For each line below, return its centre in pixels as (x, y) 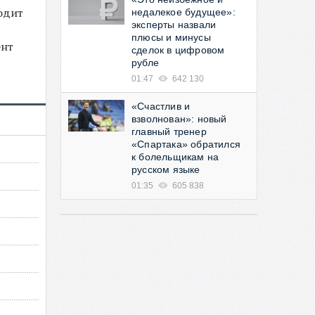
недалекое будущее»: (184, 12)
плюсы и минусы (171, 37)
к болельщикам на (175, 157)
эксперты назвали (174, 25)
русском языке (166, 169)
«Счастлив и (161, 106)
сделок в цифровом (178, 50)
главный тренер (169, 131)
